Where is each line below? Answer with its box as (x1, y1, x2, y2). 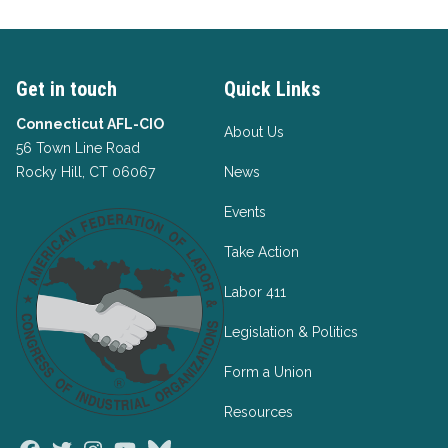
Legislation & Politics (224, 324, 358, 340)
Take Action (224, 244, 299, 260)
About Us (224, 124, 284, 140)
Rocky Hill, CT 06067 (16, 164, 155, 180)
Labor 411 (224, 284, 286, 300)
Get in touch (16, 77, 117, 101)
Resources (224, 404, 293, 420)
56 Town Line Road (16, 140, 140, 156)
